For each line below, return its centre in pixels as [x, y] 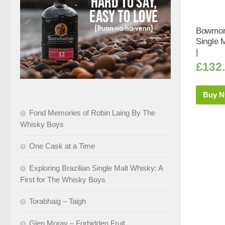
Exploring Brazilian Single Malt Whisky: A [96, 168]
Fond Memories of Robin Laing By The [92, 113]
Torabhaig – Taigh [58, 201]
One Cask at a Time [62, 146]
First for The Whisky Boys [63, 179]
